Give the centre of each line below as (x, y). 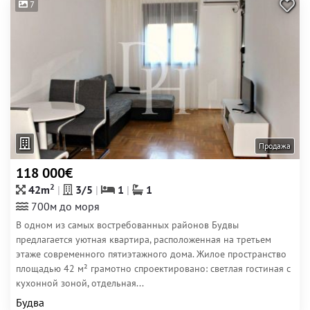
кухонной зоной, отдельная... (80, 283)
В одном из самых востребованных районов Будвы (127, 225)
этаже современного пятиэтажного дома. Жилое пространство (151, 254)
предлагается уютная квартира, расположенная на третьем (144, 239)
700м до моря (64, 206)
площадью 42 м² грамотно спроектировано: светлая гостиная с (153, 268)
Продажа (275, 146)
